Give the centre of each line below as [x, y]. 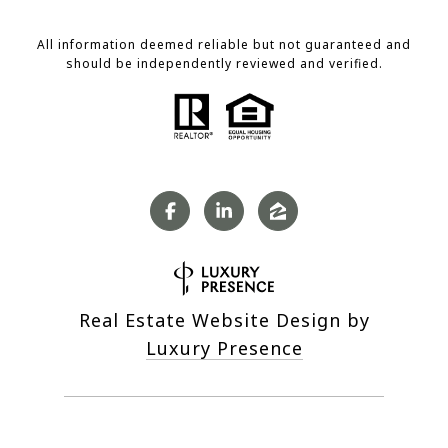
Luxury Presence [224, 348]
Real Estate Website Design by [224, 320]
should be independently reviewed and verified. [224, 64]
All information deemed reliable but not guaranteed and [224, 45]
